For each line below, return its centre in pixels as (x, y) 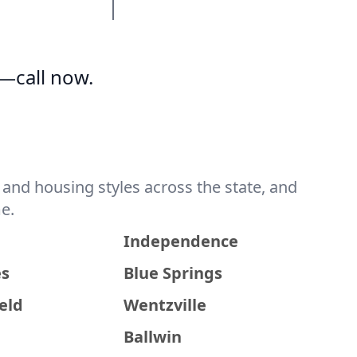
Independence (181, 241)
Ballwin (153, 337)
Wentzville (165, 305)
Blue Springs (173, 273)
